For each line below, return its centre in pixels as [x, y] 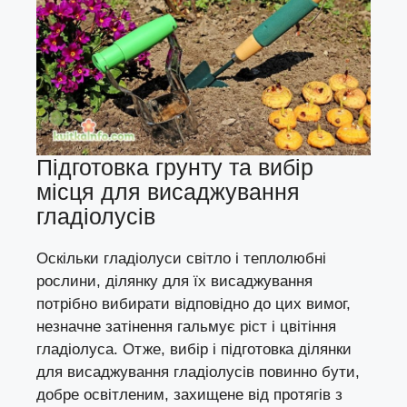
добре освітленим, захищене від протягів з [189, 395]
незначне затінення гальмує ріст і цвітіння [186, 327]
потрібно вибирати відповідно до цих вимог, [194, 304]
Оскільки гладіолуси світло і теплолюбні [181, 259]
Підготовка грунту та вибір [175, 168]
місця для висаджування [168, 192]
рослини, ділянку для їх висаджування [174, 282]
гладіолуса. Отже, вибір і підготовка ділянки [194, 350]
